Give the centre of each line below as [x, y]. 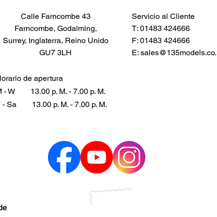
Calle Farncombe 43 [55, 16]
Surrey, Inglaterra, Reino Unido [55, 40]
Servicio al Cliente [163, 16]
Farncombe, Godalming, [55, 28]
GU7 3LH [55, 52]
